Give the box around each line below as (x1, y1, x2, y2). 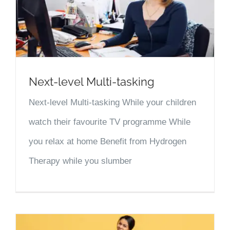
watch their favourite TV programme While (29, 117, 190, 127)
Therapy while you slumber (29, 156, 132, 166)
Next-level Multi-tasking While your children (29, 97, 196, 107)
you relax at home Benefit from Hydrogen (29, 136, 186, 146)
